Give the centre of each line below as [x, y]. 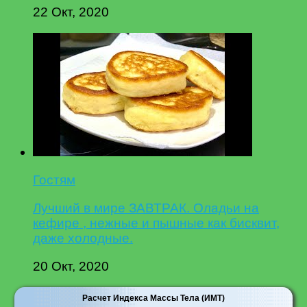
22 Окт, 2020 [71, 12]
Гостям [54, 180]
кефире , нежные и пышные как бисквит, [156, 223]
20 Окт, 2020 [71, 267]
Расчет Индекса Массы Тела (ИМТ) [153, 298]
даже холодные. [83, 238]
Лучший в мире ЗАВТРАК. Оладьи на [146, 208]
